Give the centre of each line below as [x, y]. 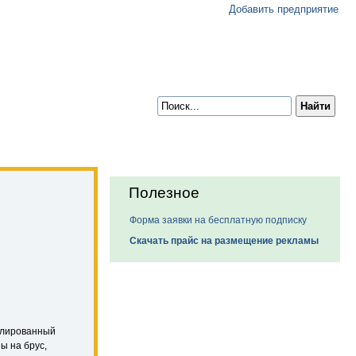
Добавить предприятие [284, 9]
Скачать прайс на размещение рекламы [224, 241]
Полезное [164, 193]
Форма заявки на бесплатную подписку [218, 220]
